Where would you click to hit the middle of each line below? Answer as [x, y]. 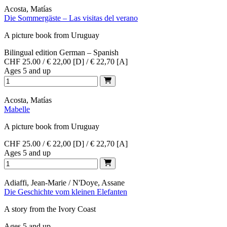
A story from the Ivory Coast [50, 209]
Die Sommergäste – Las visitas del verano [71, 18]
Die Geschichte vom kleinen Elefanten [66, 192]
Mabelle [17, 109]
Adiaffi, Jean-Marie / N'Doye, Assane [64, 182]
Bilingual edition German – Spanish [61, 52]
